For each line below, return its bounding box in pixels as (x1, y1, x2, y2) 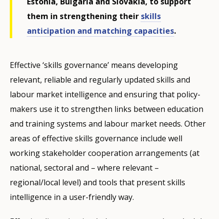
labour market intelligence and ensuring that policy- (10, 88, 200, 100)
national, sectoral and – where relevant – (10, 162, 159, 173)
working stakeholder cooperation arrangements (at (10, 147, 199, 158)
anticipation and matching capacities (27, 25, 174, 36)
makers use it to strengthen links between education (10, 103, 203, 114)
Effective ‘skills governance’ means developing (10, 59, 178, 70)
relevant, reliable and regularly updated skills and (10, 74, 190, 85)
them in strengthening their (27, 10, 141, 22)
